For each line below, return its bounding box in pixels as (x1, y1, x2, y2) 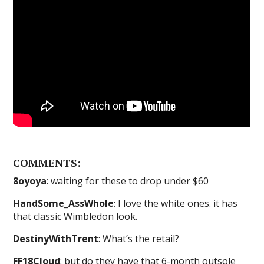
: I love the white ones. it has (114, 197, 238, 210)
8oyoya (13, 174, 47, 188)
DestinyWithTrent (13, 232, 99, 246)
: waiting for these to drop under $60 (47, 174, 209, 188)
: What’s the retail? (98, 232, 180, 246)
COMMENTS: (13, 156, 81, 170)
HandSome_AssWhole (13, 197, 114, 210)
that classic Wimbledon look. (13, 210, 138, 223)
